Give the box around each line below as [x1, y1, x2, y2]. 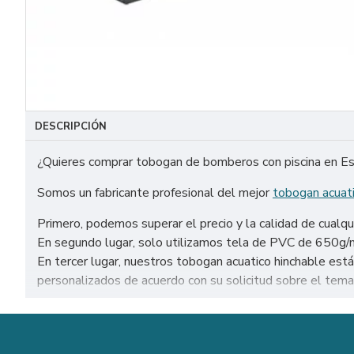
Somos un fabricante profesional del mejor [37, 184, 273, 201]
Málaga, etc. [37, 322, 104, 339]
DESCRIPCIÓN [35, 119, 107, 134]
